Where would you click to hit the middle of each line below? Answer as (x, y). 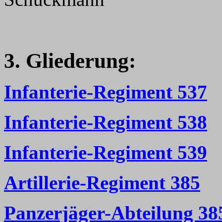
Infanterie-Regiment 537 (106, 92)
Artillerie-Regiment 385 (102, 183)
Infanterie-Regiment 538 (106, 122)
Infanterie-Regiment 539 (106, 152)
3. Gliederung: (70, 61)
